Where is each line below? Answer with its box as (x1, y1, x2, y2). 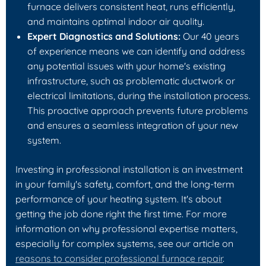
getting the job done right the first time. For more (15, 207, 227, 220)
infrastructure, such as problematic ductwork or (27, 74, 235, 87)
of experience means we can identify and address (27, 45, 245, 57)
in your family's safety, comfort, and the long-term (15, 178, 235, 190)
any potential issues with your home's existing (27, 59, 226, 72)
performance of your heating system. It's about (15, 192, 221, 205)
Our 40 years (180, 30, 239, 42)
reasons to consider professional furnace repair (15, 252, 223, 264)
